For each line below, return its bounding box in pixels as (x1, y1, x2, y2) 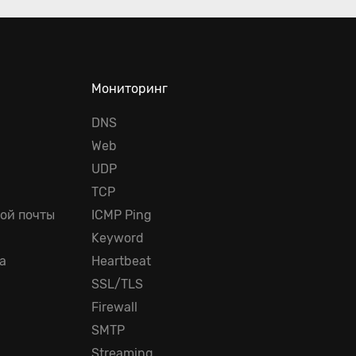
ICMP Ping (91, 207, 153, 222)
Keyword (91, 230, 145, 246)
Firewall (91, 300, 138, 315)
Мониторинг (91, 81, 168, 96)
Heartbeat (91, 253, 152, 269)
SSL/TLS (91, 277, 144, 292)
